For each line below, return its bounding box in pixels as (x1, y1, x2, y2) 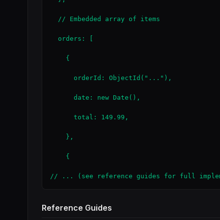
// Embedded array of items (50, 15, 160, 23)
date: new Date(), (50, 94, 140, 101)
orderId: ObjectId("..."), (50, 74, 172, 82)
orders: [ (50, 35, 93, 42)
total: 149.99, (50, 113, 129, 121)
